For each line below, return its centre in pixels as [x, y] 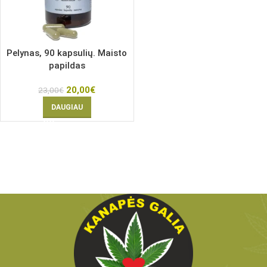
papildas [67, 65]
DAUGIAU [67, 107]
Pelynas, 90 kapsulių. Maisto [67, 53]
